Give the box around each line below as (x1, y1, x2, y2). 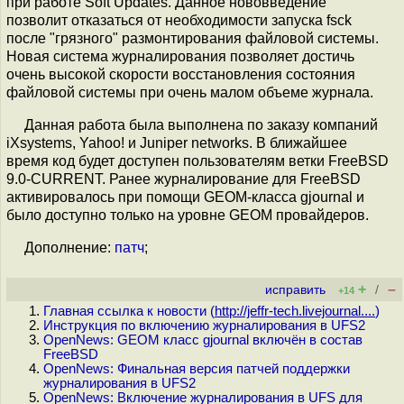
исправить (265, 283, 326, 297)
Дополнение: (24, 240, 115, 255)
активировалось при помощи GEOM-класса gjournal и (6, 189, 364, 205)
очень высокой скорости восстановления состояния (6, 67, 355, 82)
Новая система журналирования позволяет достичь (6, 49, 354, 64)
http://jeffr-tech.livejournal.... (215, 304, 375, 318)
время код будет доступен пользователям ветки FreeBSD (6, 153, 389, 169)
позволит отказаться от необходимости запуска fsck (6, 13, 352, 28)
